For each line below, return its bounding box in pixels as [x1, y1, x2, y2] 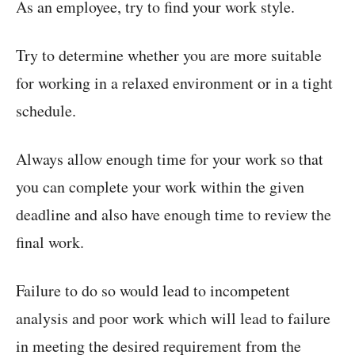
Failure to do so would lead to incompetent [16, 280, 290, 302]
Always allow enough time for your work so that [16, 148, 323, 170]
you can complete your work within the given [16, 176, 304, 198]
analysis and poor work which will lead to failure [16, 307, 330, 330]
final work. [16, 231, 84, 254]
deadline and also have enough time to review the [16, 204, 331, 226]
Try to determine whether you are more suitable [16, 44, 322, 67]
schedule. [16, 100, 76, 122]
